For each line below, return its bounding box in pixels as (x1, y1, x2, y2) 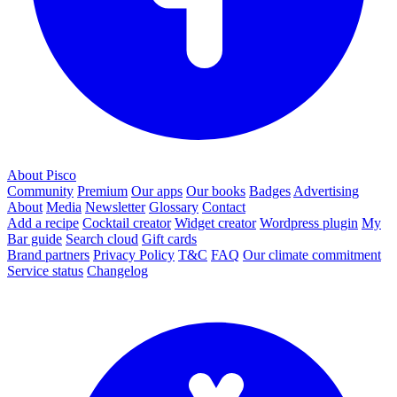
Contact (202, 198, 245, 214)
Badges (249, 183, 291, 198)
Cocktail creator (82, 214, 171, 230)
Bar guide (7, 230, 62, 246)
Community (7, 183, 74, 198)
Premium (77, 183, 128, 198)
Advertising (293, 183, 359, 198)
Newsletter (85, 198, 145, 214)
